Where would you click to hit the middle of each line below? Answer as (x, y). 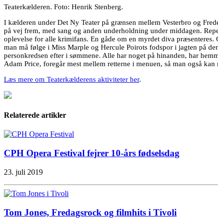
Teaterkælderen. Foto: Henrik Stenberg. (64, 7)
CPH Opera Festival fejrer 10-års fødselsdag (92, 153)
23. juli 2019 (23, 172)
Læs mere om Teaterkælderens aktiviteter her (72, 79)
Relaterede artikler (35, 115)
